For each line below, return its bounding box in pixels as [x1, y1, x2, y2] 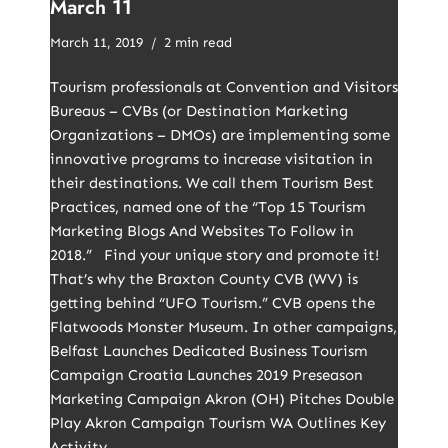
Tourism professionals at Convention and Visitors [50, 78, 398, 96]
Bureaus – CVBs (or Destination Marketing [50, 102, 348, 120]
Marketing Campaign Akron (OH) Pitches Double [50, 390, 394, 408]
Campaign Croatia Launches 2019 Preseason [50, 366, 363, 384]
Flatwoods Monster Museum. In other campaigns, [50, 318, 397, 336]
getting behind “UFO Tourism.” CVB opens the [50, 294, 375, 312]
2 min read [164, 34, 232, 51]
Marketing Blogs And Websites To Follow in [50, 222, 354, 240]
